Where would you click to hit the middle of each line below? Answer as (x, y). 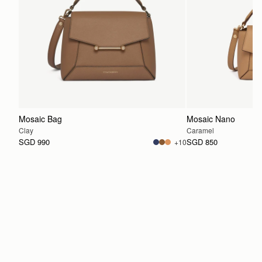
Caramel (201, 130)
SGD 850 (202, 142)
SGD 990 (34, 142)
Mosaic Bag (40, 119)
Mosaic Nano (211, 119)
